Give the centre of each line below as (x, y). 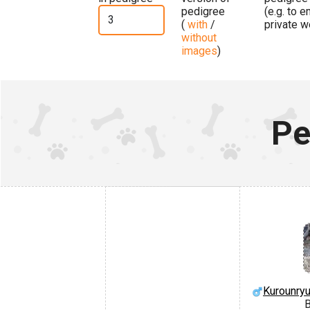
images (199, 51)
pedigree (203, 11)
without (199, 37)
